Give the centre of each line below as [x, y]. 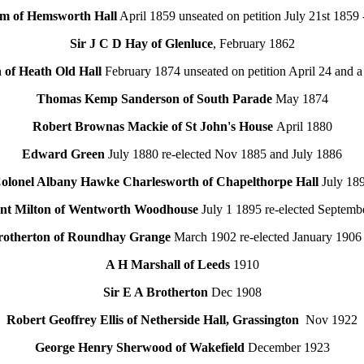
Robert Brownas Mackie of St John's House [154, 126]
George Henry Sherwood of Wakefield [139, 347]
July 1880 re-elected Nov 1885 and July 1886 [223, 154]
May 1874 [301, 99]
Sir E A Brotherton [155, 292]
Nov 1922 [328, 320]
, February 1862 [253, 43]
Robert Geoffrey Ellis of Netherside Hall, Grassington [153, 320]
